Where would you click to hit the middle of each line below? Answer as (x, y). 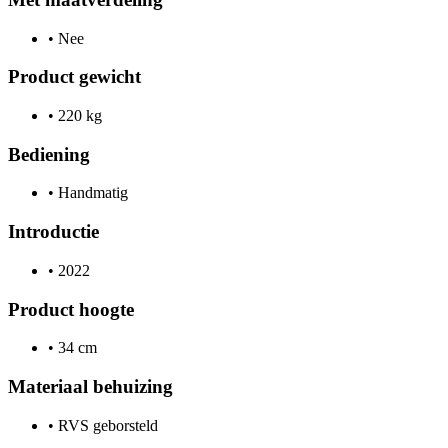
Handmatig (91, 193)
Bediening (49, 154)
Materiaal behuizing (90, 387)
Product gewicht (74, 77)
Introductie (53, 232)
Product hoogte (71, 309)
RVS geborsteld (106, 425)
